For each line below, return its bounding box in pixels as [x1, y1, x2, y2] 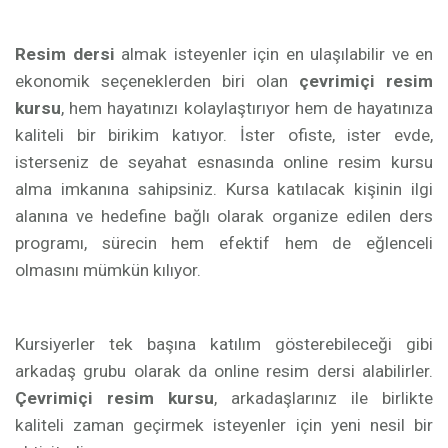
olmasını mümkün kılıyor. [15, 260, 201, 280]
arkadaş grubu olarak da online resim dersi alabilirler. [15, 361, 433, 381]
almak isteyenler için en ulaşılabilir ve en [114, 44, 433, 64]
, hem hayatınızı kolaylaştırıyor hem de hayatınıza [61, 98, 433, 118]
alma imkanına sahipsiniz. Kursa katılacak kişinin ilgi [15, 179, 433, 199]
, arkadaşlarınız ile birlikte [214, 388, 433, 408]
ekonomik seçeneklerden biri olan [15, 71, 299, 91]
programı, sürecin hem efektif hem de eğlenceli [15, 233, 433, 253]
